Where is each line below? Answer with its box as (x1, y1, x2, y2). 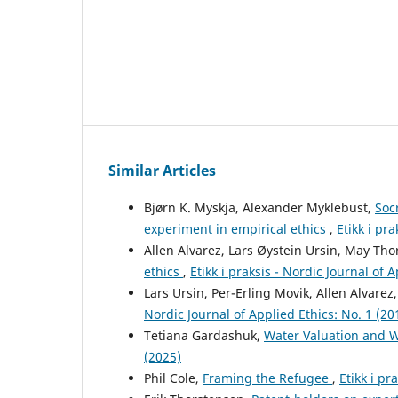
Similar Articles (108, 160, 216, 180)
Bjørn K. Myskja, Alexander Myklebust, (144, 198, 375, 216)
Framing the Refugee (203, 369, 332, 386)
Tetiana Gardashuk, (144, 326, 264, 344)
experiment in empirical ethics (144, 219, 330, 237)
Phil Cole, (144, 369, 203, 386)
